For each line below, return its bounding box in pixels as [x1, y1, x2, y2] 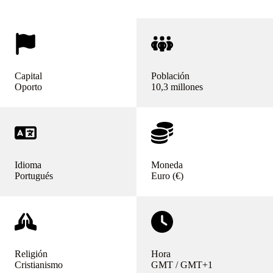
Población [151, 71, 190, 82]
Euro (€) [151, 171, 183, 182]
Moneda [151, 160, 183, 171]
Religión [15, 249, 48, 260]
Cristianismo [15, 260, 63, 271]
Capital [15, 71, 42, 82]
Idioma [15, 160, 41, 171]
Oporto [15, 82, 42, 93]
